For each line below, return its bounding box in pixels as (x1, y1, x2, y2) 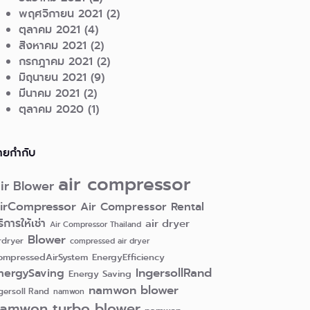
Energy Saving (69, 268, 132, 281)
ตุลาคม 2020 (19, 101, 84, 118)
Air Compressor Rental (80, 199, 205, 215)
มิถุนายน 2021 (19, 69, 87, 86)
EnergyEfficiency (92, 250, 165, 264)
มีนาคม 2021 (19, 85, 80, 102)
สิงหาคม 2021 (19, 37, 87, 54)
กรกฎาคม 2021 (19, 53, 93, 70)
